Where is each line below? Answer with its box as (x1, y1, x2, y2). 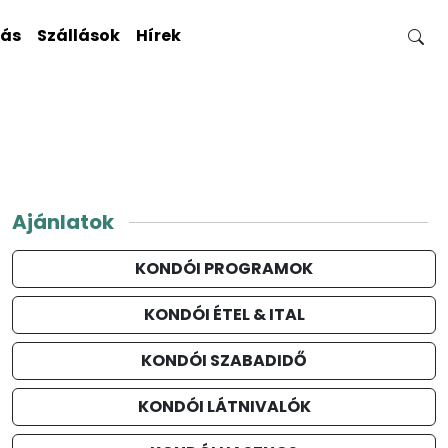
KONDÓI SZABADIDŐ (141, 349, 307, 372)
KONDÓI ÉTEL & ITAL (143, 303, 305, 326)
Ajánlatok (12, 208, 114, 236)
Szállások (37, 24, 120, 47)
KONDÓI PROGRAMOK (135, 257, 313, 280)
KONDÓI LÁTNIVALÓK (137, 395, 311, 418)
